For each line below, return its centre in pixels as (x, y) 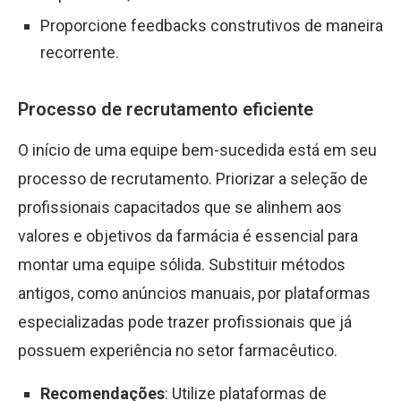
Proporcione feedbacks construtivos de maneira (212, 26)
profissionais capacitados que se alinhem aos (180, 207)
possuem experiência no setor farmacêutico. (178, 350)
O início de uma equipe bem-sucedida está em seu (197, 150)
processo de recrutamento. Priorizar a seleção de (193, 179)
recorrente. (80, 52)
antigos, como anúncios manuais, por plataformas (194, 293)
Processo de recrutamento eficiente (166, 109)
